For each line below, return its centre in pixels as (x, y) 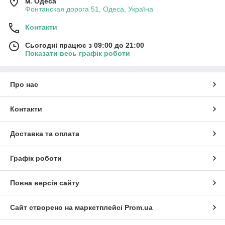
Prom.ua (139, 207)
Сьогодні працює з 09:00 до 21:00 (85, 45)
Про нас (24, 84)
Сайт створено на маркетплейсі (67, 207)
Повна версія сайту (45, 183)
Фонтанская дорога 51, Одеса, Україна (89, 9)
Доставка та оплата (45, 133)
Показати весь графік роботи (78, 53)
